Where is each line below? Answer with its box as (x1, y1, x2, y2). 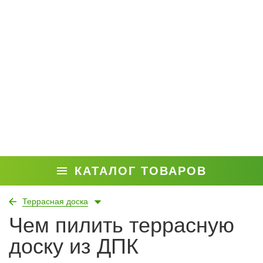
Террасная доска (22, 197, 88, 206)
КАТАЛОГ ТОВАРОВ (74, 164, 207, 177)
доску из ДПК (9, 234, 139, 258)
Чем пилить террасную (9, 213, 234, 237)
